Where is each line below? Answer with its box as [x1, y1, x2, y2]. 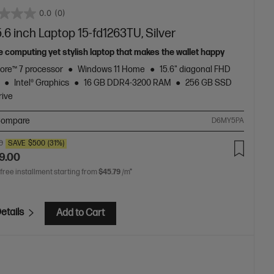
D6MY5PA [212, 116, 245, 125]
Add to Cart [56, 207, 105, 219]
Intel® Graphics [14, 77, 70, 88]
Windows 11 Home [78, 64, 146, 75]
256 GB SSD [185, 77, 232, 88]
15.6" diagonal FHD [160, 64, 231, 75]
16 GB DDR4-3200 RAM [84, 77, 171, 88]
